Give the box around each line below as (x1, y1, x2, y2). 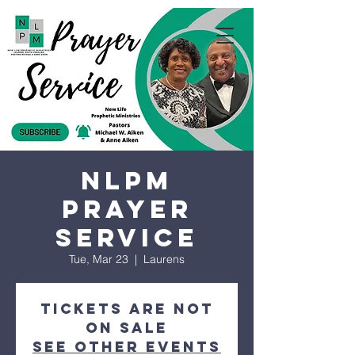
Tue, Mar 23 (69, 252, 128, 266)
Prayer (61, 193, 193, 225)
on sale (86, 319, 168, 337)
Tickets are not (40, 300, 214, 318)
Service (55, 222, 198, 254)
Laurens (143, 252, 185, 266)
